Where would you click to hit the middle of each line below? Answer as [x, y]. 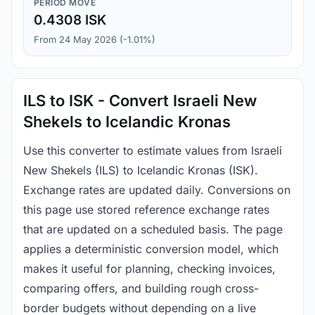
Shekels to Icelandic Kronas [127, 122]
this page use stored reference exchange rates [146, 210]
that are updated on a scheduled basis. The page [153, 230]
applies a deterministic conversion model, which [151, 249]
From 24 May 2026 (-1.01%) [95, 40]
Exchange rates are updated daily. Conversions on [157, 190]
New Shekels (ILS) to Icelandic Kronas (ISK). [141, 171]
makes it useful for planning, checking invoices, [149, 269]
